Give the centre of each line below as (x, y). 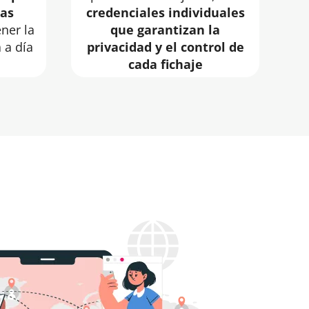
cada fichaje (165, 64)
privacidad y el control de (165, 47)
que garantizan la (165, 30)
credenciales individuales (165, 13)
